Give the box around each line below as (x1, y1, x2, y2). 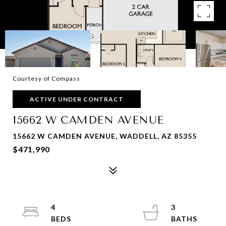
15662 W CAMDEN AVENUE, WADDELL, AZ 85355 (13, 132, 197, 140)
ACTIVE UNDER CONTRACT (30, 95, 124, 103)
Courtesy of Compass (13, 75, 80, 82)
